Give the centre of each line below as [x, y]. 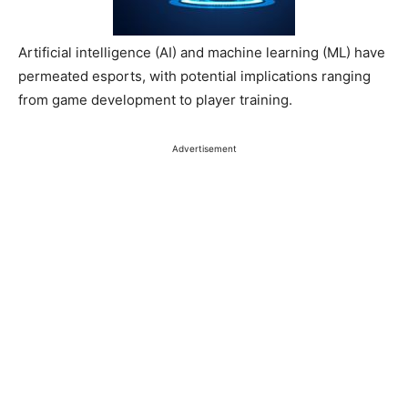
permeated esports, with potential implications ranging [194, 76]
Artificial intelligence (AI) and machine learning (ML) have [202, 53]
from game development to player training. [155, 100]
